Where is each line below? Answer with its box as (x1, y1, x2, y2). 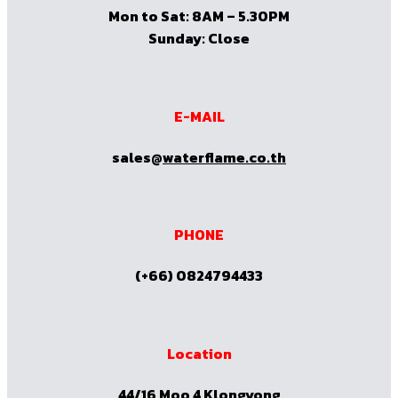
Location (166, 342, 232, 364)
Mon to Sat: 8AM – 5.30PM (108, 5, 290, 28)
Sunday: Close (148, 28, 250, 50)
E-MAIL (173, 105, 225, 127)
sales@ (112, 146, 163, 168)
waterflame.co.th (163, 146, 286, 168)
